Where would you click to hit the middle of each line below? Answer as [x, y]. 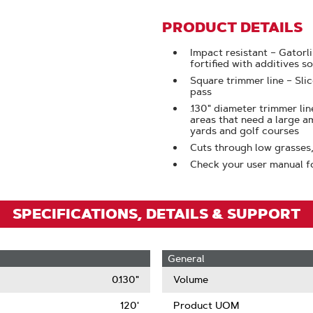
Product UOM [206, 305]
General [186, 259]
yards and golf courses [245, 131]
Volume [191, 279]
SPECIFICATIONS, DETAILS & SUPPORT [156, 214]
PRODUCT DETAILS [232, 27]
